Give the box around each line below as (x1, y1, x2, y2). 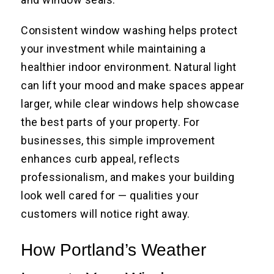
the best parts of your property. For (21, 116, 200, 129)
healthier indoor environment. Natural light (21, 61, 237, 74)
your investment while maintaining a (21, 42, 206, 56)
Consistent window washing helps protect (21, 24, 238, 37)
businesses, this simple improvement (21, 134, 215, 147)
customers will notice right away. (21, 207, 190, 221)
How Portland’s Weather (21, 240, 207, 260)
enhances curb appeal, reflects (21, 152, 180, 166)
